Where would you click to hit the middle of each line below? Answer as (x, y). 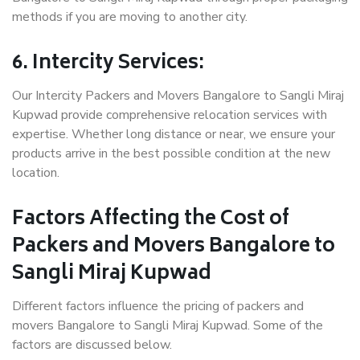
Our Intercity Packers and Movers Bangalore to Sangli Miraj (178, 96)
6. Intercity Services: (108, 64)
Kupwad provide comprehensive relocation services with (170, 115)
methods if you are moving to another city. (130, 17)
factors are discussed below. (92, 345)
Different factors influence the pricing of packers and (158, 307)
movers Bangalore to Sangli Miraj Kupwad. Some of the (168, 326)
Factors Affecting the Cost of (151, 220)
